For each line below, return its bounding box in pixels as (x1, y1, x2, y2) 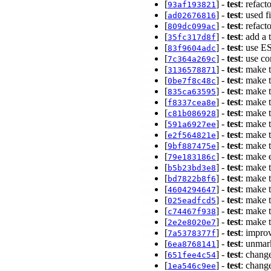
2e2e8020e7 (168, 217, 216, 227)
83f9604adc (168, 43, 216, 53)
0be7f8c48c (168, 76, 216, 85)
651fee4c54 (168, 250, 216, 260)
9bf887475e (168, 141, 216, 151)
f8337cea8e (168, 97, 216, 107)
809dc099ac (168, 21, 216, 31)
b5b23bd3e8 (168, 163, 216, 172)
